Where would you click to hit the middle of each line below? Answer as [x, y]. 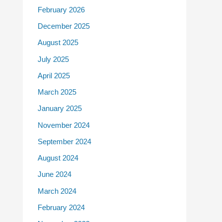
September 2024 [64, 141]
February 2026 [61, 9]
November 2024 [64, 125]
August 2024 [58, 158]
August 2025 [58, 43]
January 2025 [60, 109]
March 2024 [57, 191]
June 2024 [55, 174]
